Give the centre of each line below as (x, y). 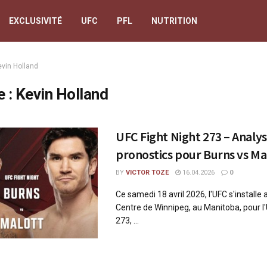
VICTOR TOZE (147, 173)
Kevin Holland (62, 94)
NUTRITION (174, 21)
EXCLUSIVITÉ (35, 21)
